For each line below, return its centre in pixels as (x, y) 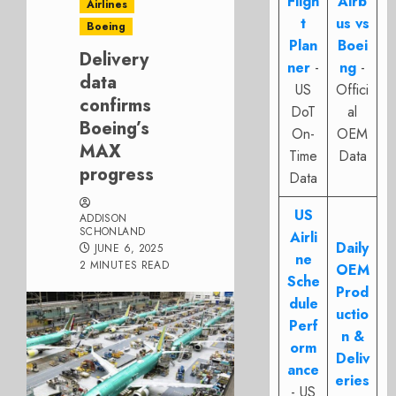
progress (117, 175)
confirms (115, 106)
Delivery (114, 60)
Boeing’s (114, 129)
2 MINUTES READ (125, 265)
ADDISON (103, 218)
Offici (353, 90)
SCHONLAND (113, 232)
